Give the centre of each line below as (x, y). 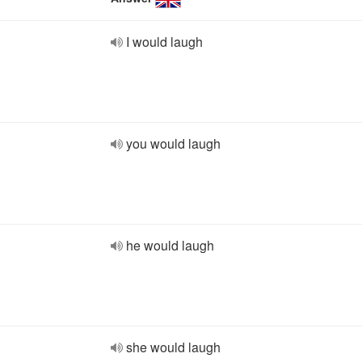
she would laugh (173, 347)
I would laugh (164, 42)
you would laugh (173, 143)
